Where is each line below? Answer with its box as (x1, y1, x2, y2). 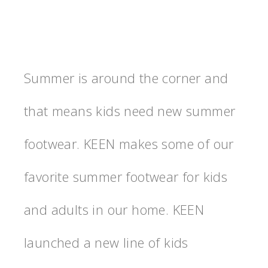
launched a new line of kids (24, 233, 188, 252)
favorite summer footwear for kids (24, 167, 228, 186)
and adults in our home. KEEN (24, 200, 205, 219)
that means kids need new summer (24, 102, 236, 120)
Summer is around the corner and (24, 69, 229, 87)
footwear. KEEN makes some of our (24, 135, 234, 153)
